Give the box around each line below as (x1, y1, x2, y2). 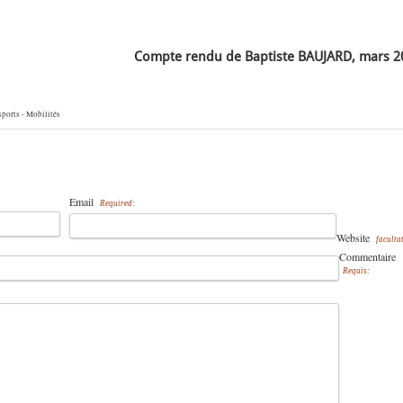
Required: (100, 199, 135, 208)
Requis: (343, 266, 370, 275)
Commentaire (339, 249, 396, 264)
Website (336, 230, 372, 245)
